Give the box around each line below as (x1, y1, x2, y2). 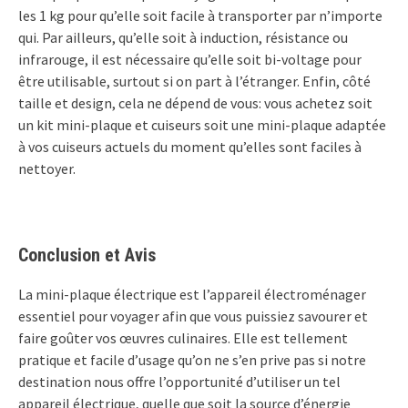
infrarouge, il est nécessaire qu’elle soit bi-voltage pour (18, 49, 362, 68)
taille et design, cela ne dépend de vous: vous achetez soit (18, 93, 372, 112)
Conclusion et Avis (18, 243, 156, 266)
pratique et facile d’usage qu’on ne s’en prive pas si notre (18, 350, 366, 369)
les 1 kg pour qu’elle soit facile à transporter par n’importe (18, 5, 382, 25)
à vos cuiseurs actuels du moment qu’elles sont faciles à (18, 137, 362, 156)
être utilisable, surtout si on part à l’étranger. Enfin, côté (18, 71, 371, 90)
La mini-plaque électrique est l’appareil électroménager (18, 284, 366, 303)
